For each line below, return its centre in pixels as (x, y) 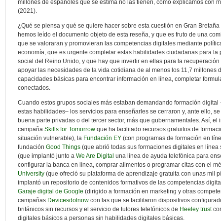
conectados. (34, 88)
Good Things (63, 147)
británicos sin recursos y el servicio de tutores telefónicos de (99, 209)
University (31, 174)
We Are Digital (95, 156)
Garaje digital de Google (51, 191)
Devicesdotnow (68, 200)
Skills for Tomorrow (70, 129)
